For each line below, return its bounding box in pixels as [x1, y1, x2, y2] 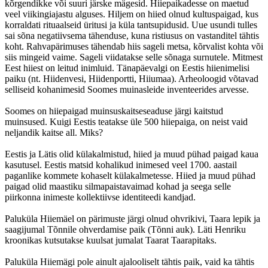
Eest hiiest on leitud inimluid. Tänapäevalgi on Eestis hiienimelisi [5, 62, 249, 73]
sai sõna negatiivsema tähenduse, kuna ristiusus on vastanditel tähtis [5, 30, 259, 41]
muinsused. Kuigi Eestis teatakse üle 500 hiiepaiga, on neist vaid [5, 116, 248, 127]
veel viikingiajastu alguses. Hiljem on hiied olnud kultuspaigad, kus [5, 8, 258, 19]
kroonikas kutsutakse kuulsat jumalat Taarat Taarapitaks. [5, 234, 217, 245]
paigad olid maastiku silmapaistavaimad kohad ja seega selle [5, 181, 231, 191]
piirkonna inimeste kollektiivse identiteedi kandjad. [5, 191, 196, 202]
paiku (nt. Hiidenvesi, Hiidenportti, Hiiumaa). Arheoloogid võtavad [5, 73, 258, 84]
